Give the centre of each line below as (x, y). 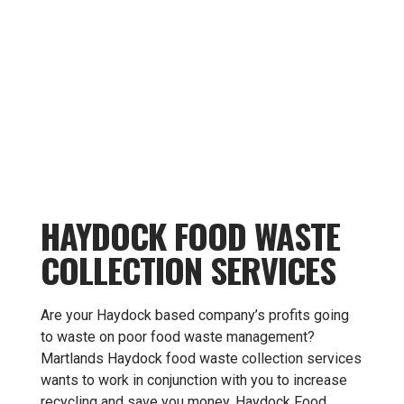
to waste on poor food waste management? (178, 337)
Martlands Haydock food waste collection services (201, 358)
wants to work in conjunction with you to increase (194, 380)
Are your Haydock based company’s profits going (195, 315)
